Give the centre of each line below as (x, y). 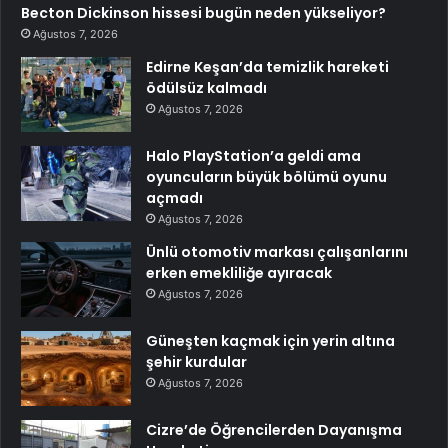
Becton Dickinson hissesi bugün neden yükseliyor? (203, 12)
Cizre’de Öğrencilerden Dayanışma (274, 429)
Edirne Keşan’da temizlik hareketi (267, 66)
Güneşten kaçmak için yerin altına (270, 340)
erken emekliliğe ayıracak (239, 272)
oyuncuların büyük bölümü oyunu (266, 176)
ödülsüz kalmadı (206, 87)
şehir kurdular (196, 361)
